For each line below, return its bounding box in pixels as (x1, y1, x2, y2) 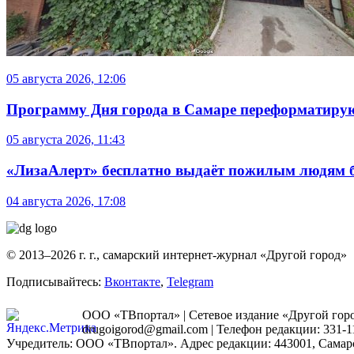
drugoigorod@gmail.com (82, 322, 208, 336)
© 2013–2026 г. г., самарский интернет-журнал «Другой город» (6, 247, 347, 262)
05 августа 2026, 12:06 (6, 71, 126, 85)
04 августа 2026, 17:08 (6, 194, 126, 208)
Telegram (167, 274, 213, 288)
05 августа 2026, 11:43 (6, 133, 125, 147)
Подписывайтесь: (6, 274, 104, 288)
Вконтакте (104, 274, 160, 288)
